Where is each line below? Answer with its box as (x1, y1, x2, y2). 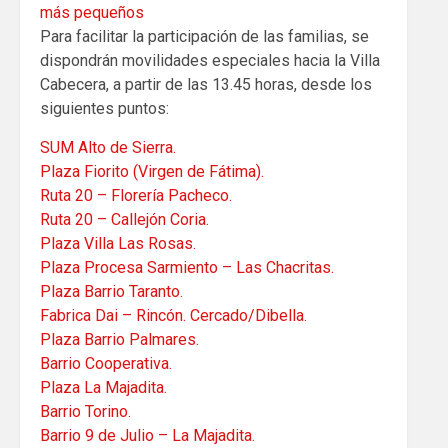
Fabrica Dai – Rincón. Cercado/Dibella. (40, 305, 307, 325)
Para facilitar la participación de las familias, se (40, 26, 369, 46)
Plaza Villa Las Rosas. (40, 233, 196, 253)
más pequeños (40, 2, 144, 22)
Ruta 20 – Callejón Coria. (40, 209, 209, 229)
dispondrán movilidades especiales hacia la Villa (40, 50, 380, 70)
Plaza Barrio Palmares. (40, 329, 199, 349)
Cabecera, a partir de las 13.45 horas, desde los (40, 74, 372, 94)
